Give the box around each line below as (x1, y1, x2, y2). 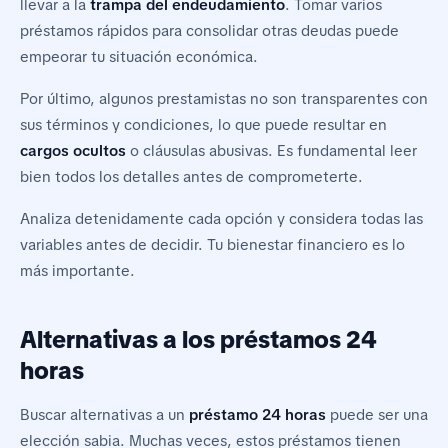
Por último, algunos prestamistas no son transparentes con (20, 89, 428, 110)
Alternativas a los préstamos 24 (20, 324, 377, 356)
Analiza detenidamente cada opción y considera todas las (20, 209, 423, 230)
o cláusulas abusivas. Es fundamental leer (126, 141, 417, 162)
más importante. (20, 261, 135, 282)
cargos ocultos (20, 141, 126, 162)
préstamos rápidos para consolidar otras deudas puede (20, 21, 399, 42)
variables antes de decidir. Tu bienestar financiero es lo (20, 235, 405, 256)
